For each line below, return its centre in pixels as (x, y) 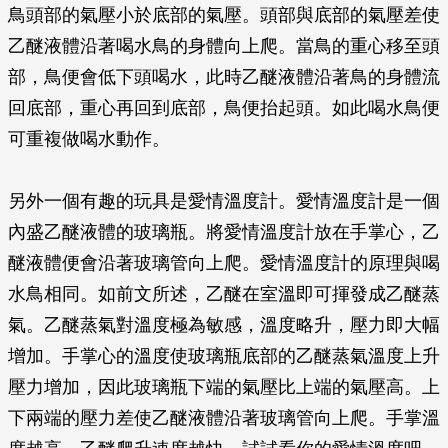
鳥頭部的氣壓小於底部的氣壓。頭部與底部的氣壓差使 (224, 15)
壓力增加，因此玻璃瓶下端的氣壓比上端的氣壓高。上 (224, 387)
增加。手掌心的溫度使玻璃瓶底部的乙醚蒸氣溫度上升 (224, 356)
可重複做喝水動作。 (89, 139)
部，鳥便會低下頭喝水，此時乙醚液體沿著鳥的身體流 (224, 77)
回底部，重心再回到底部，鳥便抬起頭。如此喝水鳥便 (224, 108)
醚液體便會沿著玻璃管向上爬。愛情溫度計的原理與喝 (224, 263)
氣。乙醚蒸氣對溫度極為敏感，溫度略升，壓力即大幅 (224, 325)
